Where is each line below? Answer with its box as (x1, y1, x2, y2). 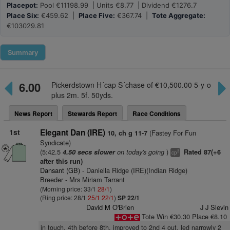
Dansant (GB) (40, 165, 80, 175)
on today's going (114, 147, 164, 157)
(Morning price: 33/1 (40, 184, 98, 193)
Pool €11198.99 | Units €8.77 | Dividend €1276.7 (38, 1, 197, 9)
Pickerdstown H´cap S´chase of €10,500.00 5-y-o (51, 80, 211, 90)
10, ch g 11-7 (107, 128, 147, 138)
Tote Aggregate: (152, 11, 205, 20)
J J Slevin (200, 202, 228, 212)
